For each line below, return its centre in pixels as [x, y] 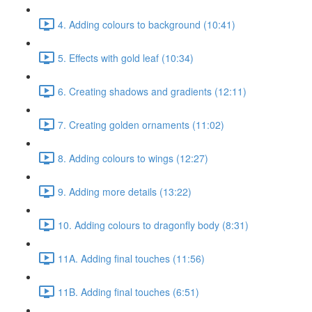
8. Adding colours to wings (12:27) [133, 158]
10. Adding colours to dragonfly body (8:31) [153, 225]
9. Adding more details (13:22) [125, 191]
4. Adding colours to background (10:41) [147, 24]
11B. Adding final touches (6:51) [128, 291]
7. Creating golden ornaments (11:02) [141, 124]
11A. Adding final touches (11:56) [131, 258]
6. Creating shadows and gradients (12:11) [152, 91]
